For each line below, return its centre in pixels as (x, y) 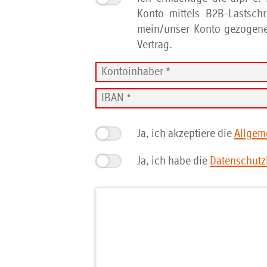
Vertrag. (155, 45)
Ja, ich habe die (173, 161)
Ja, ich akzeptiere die (186, 134)
